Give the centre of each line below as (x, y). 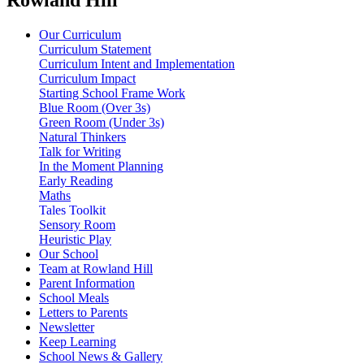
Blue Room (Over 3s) (95, 107)
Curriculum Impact (87, 78)
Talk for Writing (80, 151)
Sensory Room (77, 224)
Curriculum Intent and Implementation (137, 63)
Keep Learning (78, 341)
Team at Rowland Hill (96, 268)
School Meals (74, 297)
